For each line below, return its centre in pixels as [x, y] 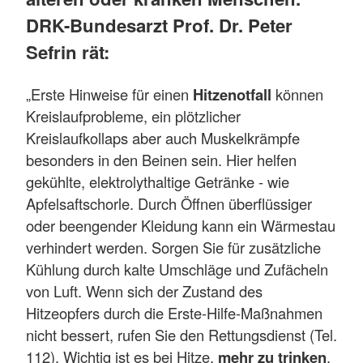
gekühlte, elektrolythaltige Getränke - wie [158, 181]
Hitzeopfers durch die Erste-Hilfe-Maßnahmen [174, 312]
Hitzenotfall [232, 94]
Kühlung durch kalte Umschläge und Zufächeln [177, 269]
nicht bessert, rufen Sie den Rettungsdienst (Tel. [181, 334]
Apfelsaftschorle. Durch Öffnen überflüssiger [169, 203]
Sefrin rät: [68, 51]
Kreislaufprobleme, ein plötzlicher [133, 115]
